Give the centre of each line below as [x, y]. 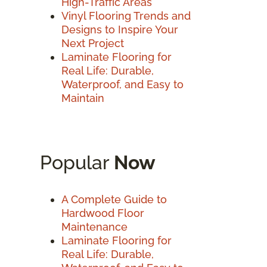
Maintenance [94, 226]
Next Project [93, 43]
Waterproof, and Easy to [122, 84]
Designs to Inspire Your [120, 29]
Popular [77, 162]
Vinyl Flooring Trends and [126, 15]
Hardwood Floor [103, 213]
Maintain [83, 98]
